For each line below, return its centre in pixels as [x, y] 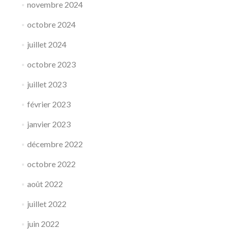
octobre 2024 [51, 24]
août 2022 [45, 184]
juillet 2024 [47, 44]
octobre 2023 [51, 64]
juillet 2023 [47, 84]
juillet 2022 [47, 203]
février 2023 [49, 104]
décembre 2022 [55, 144]
